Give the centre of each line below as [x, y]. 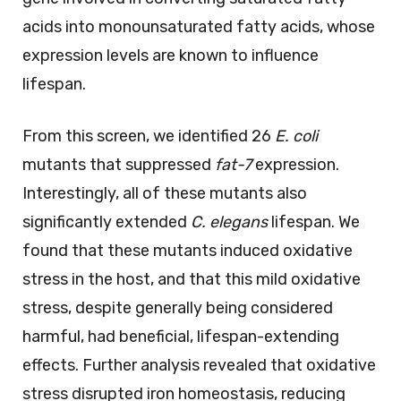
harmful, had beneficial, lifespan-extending [181, 336]
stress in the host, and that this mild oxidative [192, 279]
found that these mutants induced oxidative [188, 250]
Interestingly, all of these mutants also [165, 193]
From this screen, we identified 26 [149, 136]
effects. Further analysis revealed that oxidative [199, 365]
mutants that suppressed [119, 164]
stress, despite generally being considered [178, 307]
